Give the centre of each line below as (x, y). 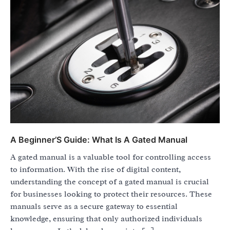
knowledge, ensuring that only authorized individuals (106, 219)
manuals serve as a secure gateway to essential (94, 207)
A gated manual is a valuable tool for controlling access (111, 157)
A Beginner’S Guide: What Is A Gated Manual (99, 140)
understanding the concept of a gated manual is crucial (110, 182)
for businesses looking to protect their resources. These (111, 194)
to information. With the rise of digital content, (95, 170)
